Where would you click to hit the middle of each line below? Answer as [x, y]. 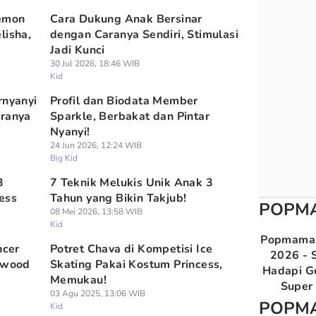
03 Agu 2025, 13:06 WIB [97, 293]
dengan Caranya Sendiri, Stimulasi [144, 35]
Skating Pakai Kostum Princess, [136, 265]
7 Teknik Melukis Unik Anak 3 [131, 183]
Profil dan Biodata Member [124, 101]
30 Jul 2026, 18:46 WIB [95, 63]
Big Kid [63, 158]
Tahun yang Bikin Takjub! [118, 198]
